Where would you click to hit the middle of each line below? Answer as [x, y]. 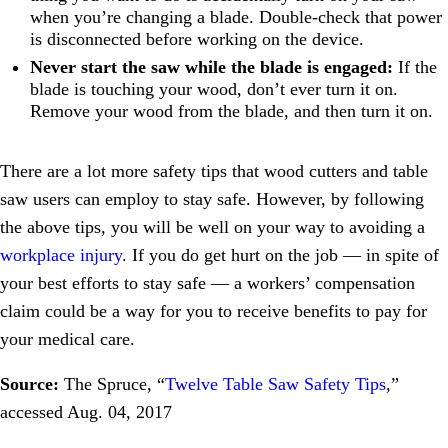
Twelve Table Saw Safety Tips [275, 384]
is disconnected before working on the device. [197, 39]
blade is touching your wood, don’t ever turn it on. [214, 89]
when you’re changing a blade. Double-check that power [236, 17]
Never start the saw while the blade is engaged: [211, 67]
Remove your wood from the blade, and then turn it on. [231, 111]
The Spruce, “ [112, 384]
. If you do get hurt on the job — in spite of [280, 255]
